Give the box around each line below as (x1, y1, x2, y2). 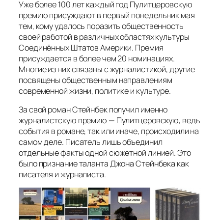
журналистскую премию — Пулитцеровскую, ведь (19, 115, 200, 126)
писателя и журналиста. (19, 169, 106, 180)
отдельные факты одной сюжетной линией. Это (19, 147, 191, 159)
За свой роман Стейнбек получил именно (19, 104, 168, 115)
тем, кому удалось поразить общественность (19, 20, 184, 31)
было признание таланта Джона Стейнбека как (19, 158, 189, 169)
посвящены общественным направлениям (19, 74, 172, 85)
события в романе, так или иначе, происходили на (19, 126, 199, 137)
